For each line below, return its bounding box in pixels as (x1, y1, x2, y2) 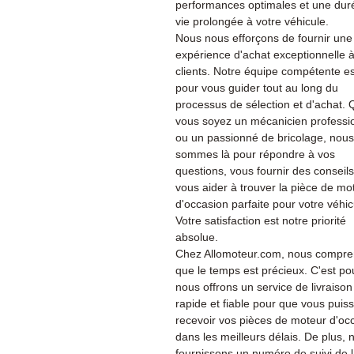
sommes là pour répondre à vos (175, 148, 335, 160)
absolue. (175, 231, 218, 243)
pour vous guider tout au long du (175, 81, 338, 94)
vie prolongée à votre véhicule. (175, 15, 329, 28)
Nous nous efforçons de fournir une (175, 32, 352, 44)
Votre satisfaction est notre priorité (175, 214, 346, 227)
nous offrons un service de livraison (175, 281, 352, 293)
